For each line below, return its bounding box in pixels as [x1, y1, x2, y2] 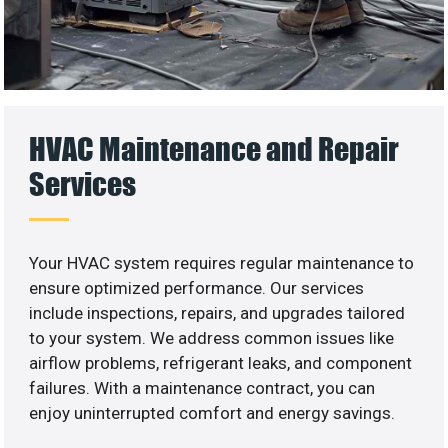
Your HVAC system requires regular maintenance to [29, 253, 415, 274]
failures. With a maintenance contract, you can [29, 378, 376, 399]
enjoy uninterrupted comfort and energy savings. [29, 403, 396, 424]
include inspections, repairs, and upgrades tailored [29, 303, 406, 324]
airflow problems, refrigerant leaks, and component [29, 353, 413, 374]
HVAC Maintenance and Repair [29, 130, 400, 168]
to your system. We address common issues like [29, 328, 395, 349]
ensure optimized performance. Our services [29, 278, 365, 299]
